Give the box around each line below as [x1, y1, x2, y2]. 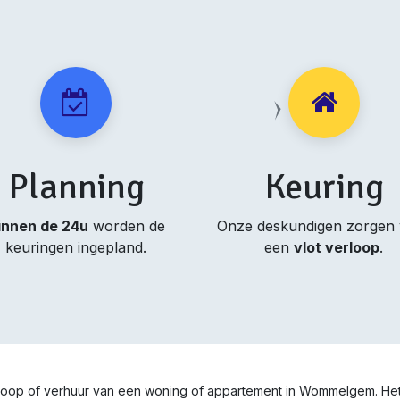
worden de [87, 217, 165, 235]
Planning [7, 164, 145, 209]
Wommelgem [299, 383, 375, 398]
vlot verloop [294, 238, 380, 256]
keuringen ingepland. [5, 238, 147, 256]
